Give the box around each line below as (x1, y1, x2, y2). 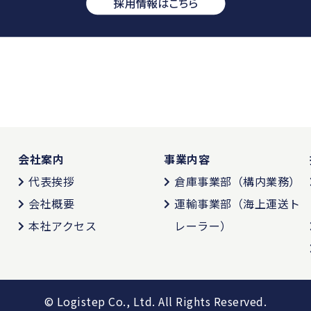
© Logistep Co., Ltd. (44, 293, 159, 310)
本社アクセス (28, 217, 96, 234)
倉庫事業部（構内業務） (174, 173, 301, 190)
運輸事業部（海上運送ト (174, 195, 301, 212)
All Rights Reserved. (158, 293, 267, 310)
